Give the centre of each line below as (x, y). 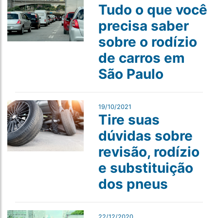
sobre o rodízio (147, 42)
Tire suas (129, 120)
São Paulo (131, 74)
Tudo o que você (153, 10)
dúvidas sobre (145, 136)
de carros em (141, 58)
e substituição (145, 168)
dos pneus (133, 184)
